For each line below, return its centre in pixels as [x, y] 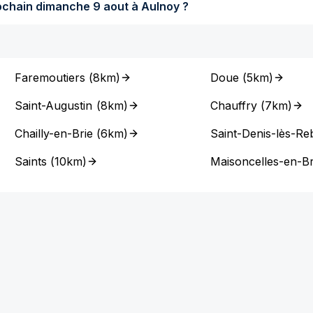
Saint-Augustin [54, 105]
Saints [31, 161]
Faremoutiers [50, 78]
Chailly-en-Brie [54, 133]
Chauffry [233, 105]
